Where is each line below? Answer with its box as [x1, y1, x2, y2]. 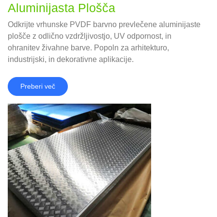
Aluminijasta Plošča [8, 1, 115, 15]
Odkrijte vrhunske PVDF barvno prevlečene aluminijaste [8, 20, 201, 29]
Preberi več [20, 82, 55, 91]
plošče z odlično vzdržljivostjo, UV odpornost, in [8, 32, 171, 41]
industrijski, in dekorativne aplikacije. [8, 55, 134, 64]
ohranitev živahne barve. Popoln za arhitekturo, [8, 44, 169, 52]
